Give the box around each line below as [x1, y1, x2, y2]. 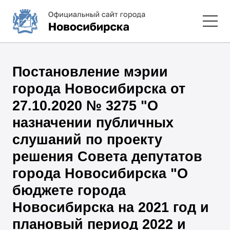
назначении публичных [12, 114, 174, 130]
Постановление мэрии [12, 64, 168, 80]
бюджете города [12, 182, 126, 198]
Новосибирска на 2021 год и [12, 199, 209, 215]
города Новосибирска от [12, 81, 186, 97]
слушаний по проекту [12, 131, 163, 147]
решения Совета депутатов [12, 148, 203, 164]
